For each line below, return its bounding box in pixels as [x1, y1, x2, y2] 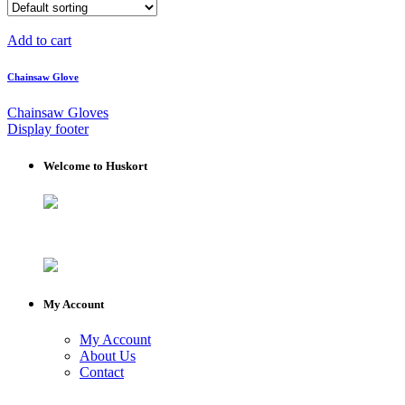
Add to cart [7, 33, 71, 49]
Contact [80, 363, 124, 380]
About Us [80, 347, 136, 363]
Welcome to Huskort [43, 159, 147, 174]
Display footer [7, 121, 89, 137]
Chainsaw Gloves [7, 105, 108, 121]
